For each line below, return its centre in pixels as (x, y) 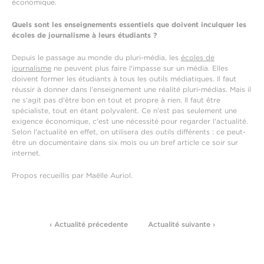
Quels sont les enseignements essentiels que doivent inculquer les (129, 24)
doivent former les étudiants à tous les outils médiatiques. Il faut (124, 79)
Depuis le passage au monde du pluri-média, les (96, 57)
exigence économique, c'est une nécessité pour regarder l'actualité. (130, 121)
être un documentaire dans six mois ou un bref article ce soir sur (125, 142)
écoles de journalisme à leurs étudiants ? (85, 35)
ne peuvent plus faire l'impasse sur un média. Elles (140, 68)
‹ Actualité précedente (88, 224)
